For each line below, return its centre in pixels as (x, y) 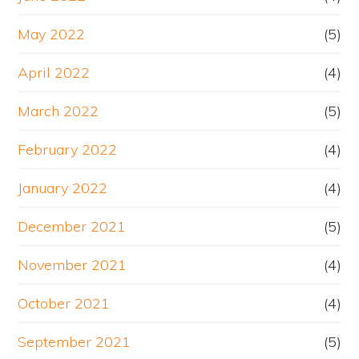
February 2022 (68, 150)
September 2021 (75, 342)
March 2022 (58, 111)
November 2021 (73, 265)
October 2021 (64, 304)
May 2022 (52, 34)
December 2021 (72, 227)
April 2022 (54, 73)
